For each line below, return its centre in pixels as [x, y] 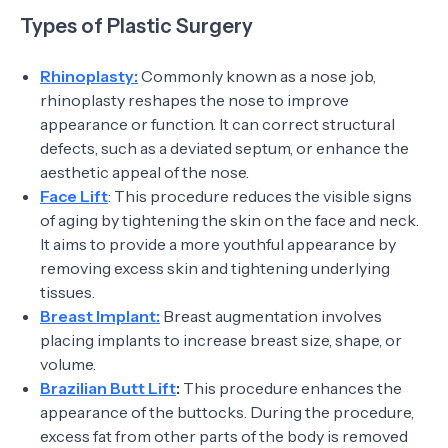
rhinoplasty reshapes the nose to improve [194, 100]
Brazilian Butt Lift [108, 388]
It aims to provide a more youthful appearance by [218, 244]
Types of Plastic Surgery [136, 26]
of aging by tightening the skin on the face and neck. [229, 220]
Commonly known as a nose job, [257, 76]
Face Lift [74, 196]
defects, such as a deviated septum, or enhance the [224, 148]
